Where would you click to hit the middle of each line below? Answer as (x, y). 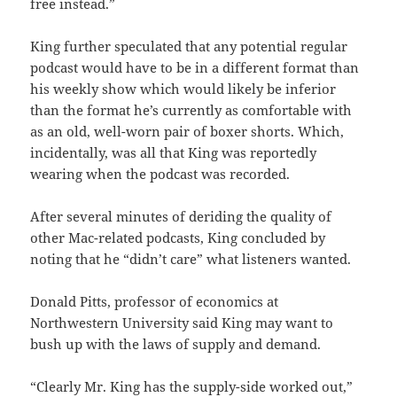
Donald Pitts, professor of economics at (155, 302)
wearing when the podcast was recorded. (160, 174)
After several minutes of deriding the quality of (181, 217)
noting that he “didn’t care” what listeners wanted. (191, 259)
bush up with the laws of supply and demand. (176, 344)
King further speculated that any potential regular (189, 47)
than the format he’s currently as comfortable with (191, 110)
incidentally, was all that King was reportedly (174, 153)
